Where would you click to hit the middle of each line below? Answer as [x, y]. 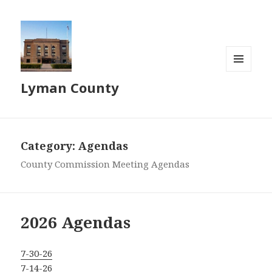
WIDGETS [244, 97]
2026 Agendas [76, 223]
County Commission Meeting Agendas [105, 164]
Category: [50, 146]
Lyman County [70, 88]
